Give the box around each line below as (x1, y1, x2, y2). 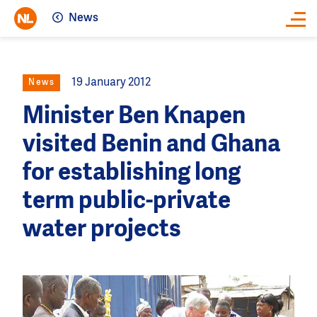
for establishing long (23, 161, 241, 185)
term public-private (23, 190, 231, 213)
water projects (23, 218, 181, 241)
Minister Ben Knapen (23, 105, 246, 128)
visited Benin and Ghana (23, 133, 280, 156)
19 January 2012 (71, 76, 151, 88)
